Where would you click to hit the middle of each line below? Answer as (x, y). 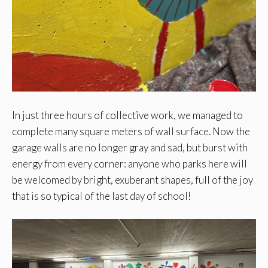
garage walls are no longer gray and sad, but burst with (130, 147)
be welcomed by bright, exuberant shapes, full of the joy (133, 179)
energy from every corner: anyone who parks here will (130, 163)
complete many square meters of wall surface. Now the (131, 131)
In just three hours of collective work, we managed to (127, 115)
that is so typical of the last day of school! (101, 196)
